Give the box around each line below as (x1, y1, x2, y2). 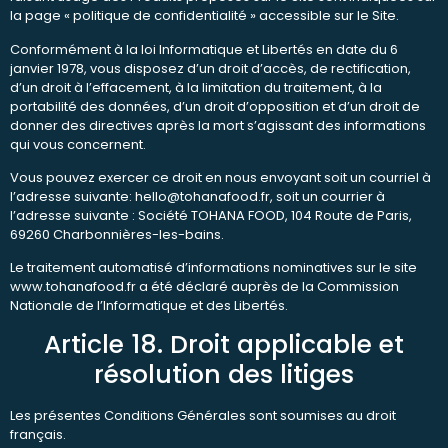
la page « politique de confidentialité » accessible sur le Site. (10, 6, 399, 26)
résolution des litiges (94, 356, 354, 392)
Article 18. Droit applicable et (44, 326, 404, 362)
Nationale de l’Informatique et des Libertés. (10, 296, 288, 316)
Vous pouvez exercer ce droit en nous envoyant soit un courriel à (10, 168, 431, 188)
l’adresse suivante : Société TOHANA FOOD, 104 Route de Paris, (10, 206, 412, 226)
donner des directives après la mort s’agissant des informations (10, 115, 426, 135)
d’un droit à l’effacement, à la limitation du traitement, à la (10, 77, 382, 97)
